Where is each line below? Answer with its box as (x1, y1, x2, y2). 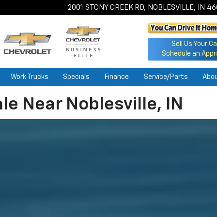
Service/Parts (143, 73, 188, 80)
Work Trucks (10, 73, 48, 80)
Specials (63, 73, 90, 80)
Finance (104, 73, 129, 80)
